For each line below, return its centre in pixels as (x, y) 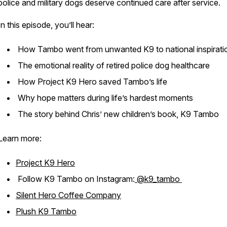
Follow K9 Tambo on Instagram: (75, 179)
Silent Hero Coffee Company (68, 195)
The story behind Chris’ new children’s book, (98, 114)
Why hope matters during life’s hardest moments (105, 98)
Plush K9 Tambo (46, 211)
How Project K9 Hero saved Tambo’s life (92, 82)
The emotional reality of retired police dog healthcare (114, 65)
